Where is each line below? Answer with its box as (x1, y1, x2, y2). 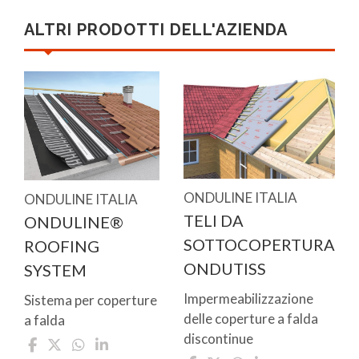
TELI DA (184, 210, 244, 230)
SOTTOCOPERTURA (184, 234, 335, 254)
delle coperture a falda (184, 309, 318, 327)
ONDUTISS (184, 258, 266, 278)
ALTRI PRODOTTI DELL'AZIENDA (24, 20, 288, 40)
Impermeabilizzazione (184, 289, 313, 307)
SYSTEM (24, 260, 87, 280)
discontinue (184, 329, 253, 347)
